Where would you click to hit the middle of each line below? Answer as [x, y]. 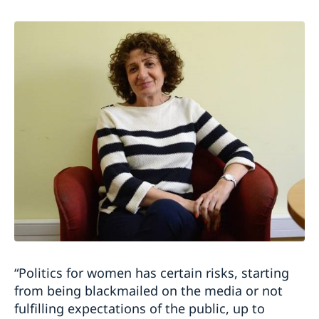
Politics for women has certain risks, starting [154, 273]
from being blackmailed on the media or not [148, 291]
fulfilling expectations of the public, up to [140, 309]
